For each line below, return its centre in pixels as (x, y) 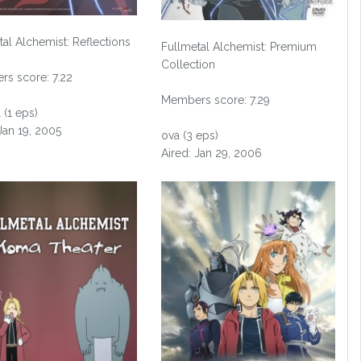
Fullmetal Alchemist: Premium (239, 46)
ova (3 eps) (190, 135)
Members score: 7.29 (216, 100)
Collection (189, 64)
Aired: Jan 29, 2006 (212, 153)
